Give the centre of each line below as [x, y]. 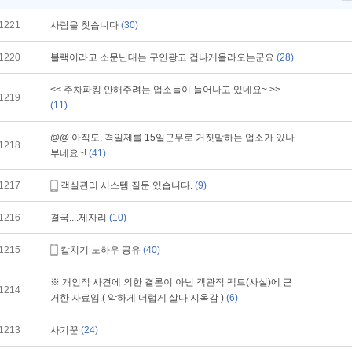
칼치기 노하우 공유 [102, 250]
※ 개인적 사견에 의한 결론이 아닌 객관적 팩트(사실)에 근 [171, 282]
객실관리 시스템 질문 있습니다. [128, 185]
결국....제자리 [80, 218]
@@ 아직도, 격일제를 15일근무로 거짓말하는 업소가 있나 [172, 137]
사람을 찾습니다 [86, 25]
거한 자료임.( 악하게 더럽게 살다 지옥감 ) [138, 298]
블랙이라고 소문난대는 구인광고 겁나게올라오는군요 [163, 57]
